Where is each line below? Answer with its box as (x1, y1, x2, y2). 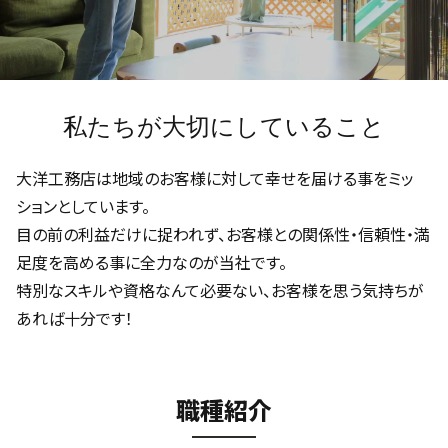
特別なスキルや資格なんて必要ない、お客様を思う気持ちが (16, 282, 424, 302)
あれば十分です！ (16, 310, 133, 330)
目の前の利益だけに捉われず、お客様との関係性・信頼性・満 (16, 226, 430, 246)
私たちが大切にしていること (63, 114, 385, 141)
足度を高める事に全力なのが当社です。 (16, 254, 287, 274)
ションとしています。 (16, 198, 150, 218)
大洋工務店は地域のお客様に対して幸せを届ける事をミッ (16, 170, 414, 190)
